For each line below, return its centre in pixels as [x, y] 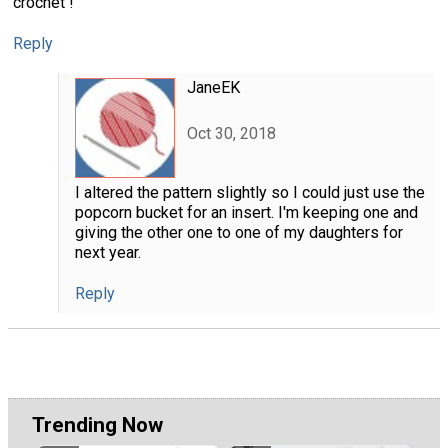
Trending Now [97, 425]
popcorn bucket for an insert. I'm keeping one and [246, 212]
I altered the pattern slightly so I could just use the [249, 192]
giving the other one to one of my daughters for [238, 232]
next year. [107, 252]
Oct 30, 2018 [231, 134]
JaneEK [213, 87]
